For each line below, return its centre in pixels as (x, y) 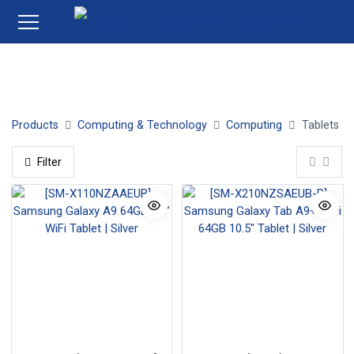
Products (35, 125)
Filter (49, 162)
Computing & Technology (143, 125)
